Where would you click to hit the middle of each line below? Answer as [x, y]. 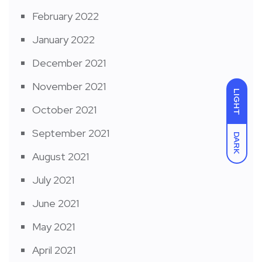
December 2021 [69, 63]
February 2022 [65, 16]
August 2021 [61, 157]
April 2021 [54, 250]
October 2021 [64, 110]
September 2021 [71, 133]
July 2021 [53, 180]
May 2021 [54, 227]
